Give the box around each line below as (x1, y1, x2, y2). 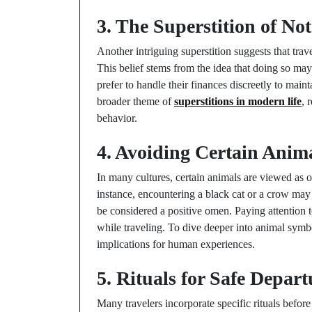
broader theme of (97, 95, 174, 107)
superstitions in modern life (174, 95, 302, 107)
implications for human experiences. (97, 238, 255, 250)
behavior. (97, 112, 137, 124)
